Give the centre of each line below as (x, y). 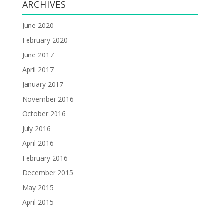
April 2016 (38, 143)
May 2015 (38, 187)
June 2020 (38, 25)
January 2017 (42, 84)
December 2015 (47, 172)
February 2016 (45, 158)
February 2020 (45, 40)
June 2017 (38, 55)
